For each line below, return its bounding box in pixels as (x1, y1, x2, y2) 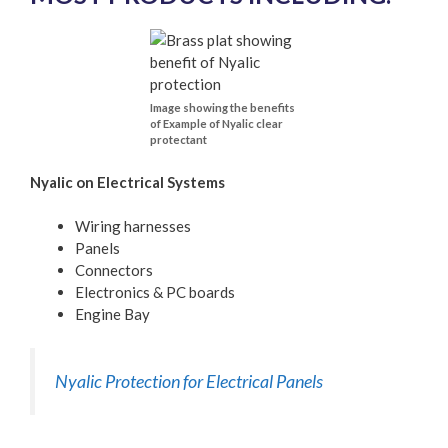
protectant (150, 133, 207, 147)
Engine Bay (75, 305, 150, 324)
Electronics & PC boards (75, 283, 235, 302)
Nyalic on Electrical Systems (30, 172, 225, 191)
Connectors (75, 261, 153, 280)
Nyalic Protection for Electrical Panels (55, 369, 323, 392)
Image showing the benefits (150, 101, 295, 115)
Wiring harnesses (75, 217, 191, 236)
